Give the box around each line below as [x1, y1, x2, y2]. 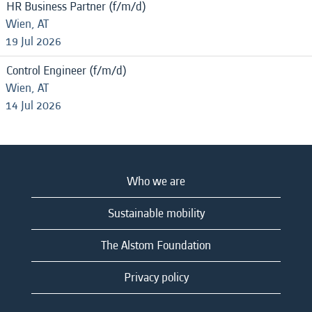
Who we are [127, 173, 185, 190]
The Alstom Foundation [101, 237, 211, 254]
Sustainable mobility [107, 205, 205, 222]
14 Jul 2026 [6, 97, 61, 114]
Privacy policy [123, 269, 189, 286]
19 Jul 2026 [6, 33, 61, 50]
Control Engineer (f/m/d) [6, 62, 127, 79]
